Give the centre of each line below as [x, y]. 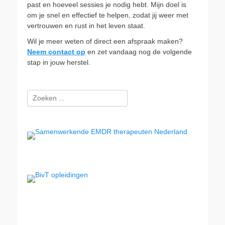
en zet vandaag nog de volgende [139, 52]
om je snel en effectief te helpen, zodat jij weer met [108, 15]
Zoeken [39, 94]
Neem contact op [56, 52]
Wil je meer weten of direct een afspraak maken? [105, 41]
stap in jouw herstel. [59, 62]
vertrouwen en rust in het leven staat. [86, 26]
